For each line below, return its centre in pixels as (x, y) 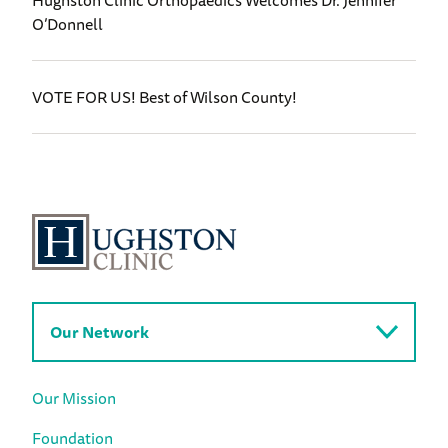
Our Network (99, 332)
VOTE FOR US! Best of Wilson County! (164, 97)
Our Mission (74, 398)
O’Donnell (67, 24)
